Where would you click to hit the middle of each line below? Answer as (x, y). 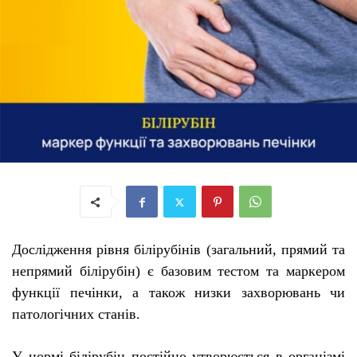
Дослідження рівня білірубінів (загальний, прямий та (178, 250)
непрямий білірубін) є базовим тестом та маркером (178, 271)
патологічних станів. (76, 314)
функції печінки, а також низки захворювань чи (178, 293)
